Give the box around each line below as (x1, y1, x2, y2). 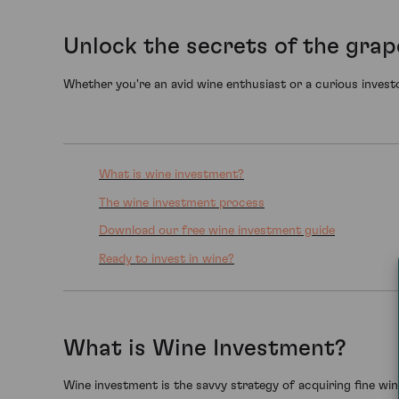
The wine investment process (99, 196, 265, 209)
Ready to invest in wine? (99, 252, 234, 265)
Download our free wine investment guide (99, 224, 335, 237)
